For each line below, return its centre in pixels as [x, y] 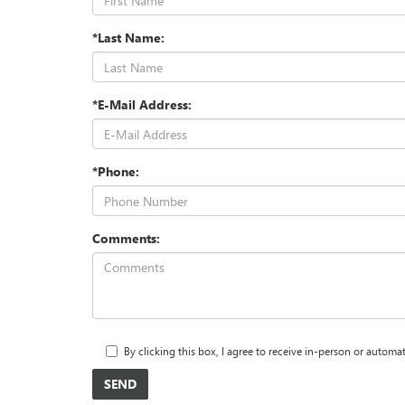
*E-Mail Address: [142, 105]
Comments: [126, 239]
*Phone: [116, 172]
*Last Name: [128, 38]
